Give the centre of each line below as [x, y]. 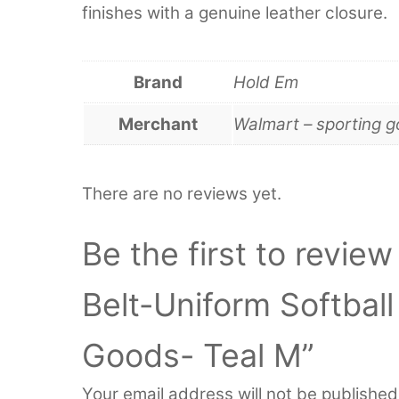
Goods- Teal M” [198, 356]
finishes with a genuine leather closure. [235, 13]
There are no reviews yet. [182, 193]
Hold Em [266, 82]
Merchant [158, 124]
